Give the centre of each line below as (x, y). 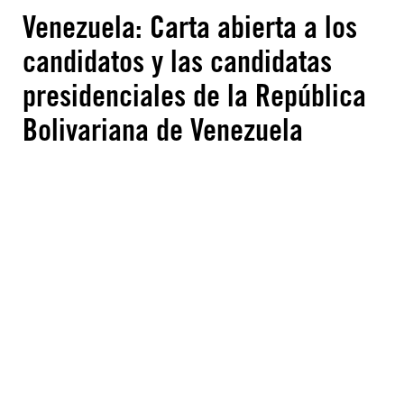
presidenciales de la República (194, 95)
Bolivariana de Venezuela (163, 129)
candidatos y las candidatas (177, 61)
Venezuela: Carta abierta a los (190, 27)
